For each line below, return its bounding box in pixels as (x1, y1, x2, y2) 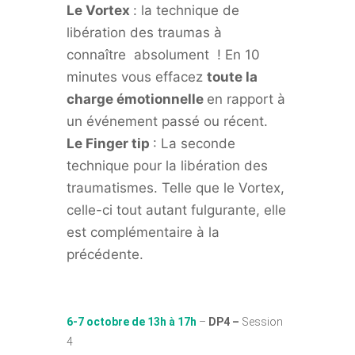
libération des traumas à (67, 25, 222, 40)
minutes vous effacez (67, 69, 207, 85)
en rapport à (207, 91, 285, 107)
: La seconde (153, 136, 235, 151)
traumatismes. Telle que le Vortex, (67, 180, 284, 196)
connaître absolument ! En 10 (67, 47, 260, 63)
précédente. (67, 246, 143, 262)
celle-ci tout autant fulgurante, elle (67, 202, 286, 218)
